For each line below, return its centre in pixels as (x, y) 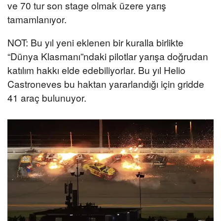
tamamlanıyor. (37, 19)
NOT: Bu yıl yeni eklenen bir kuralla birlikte (95, 42)
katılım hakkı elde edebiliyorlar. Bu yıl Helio (96, 70)
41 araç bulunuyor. (47, 97)
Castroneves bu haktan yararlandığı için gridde (106, 83)
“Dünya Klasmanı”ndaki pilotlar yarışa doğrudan (108, 56)
